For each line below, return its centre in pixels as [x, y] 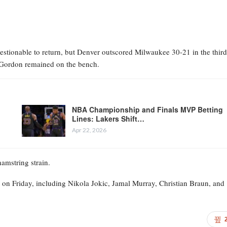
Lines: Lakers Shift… [108, 118]
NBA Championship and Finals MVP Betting [147, 109]
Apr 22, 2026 [89, 130]
